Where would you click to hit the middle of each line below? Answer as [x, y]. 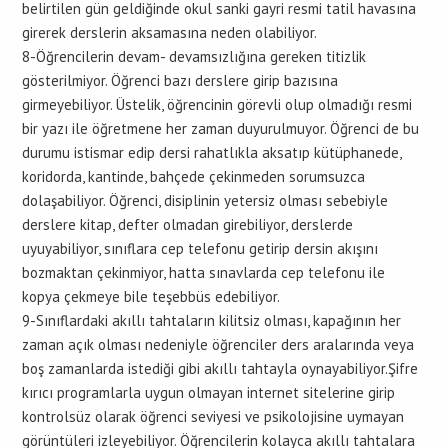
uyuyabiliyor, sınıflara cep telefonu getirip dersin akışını [200, 248]
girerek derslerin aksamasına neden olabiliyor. [169, 32]
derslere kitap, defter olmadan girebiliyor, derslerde [187, 224]
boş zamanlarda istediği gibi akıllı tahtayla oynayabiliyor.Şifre [220, 368]
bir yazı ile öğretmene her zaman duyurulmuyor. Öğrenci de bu [220, 128]
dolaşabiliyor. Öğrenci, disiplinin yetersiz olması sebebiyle [205, 200]
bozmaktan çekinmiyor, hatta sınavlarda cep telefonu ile [203, 272]
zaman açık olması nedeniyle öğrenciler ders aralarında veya [218, 344]
